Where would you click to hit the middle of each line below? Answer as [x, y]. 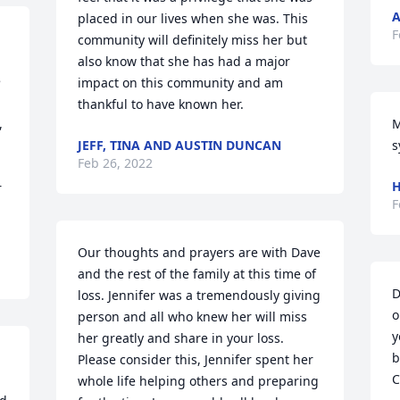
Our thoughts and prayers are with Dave [200, 252]
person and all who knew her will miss [193, 317]
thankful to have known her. [161, 104]
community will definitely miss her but [193, 40]
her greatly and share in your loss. [181, 338]
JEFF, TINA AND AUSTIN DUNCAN [180, 145]
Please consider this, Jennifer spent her [196, 359]
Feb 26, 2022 [116, 163]
